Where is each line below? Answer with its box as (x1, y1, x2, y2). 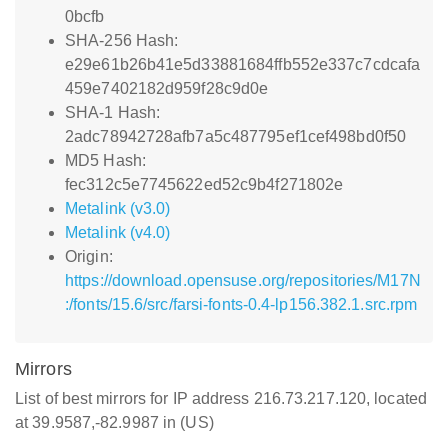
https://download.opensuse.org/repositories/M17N (65, 272, 421, 289)
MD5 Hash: (65, 152, 146, 169)
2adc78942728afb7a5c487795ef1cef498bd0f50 (65, 128, 407, 145)
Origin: (65, 248, 113, 265)
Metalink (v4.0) (65, 224, 171, 241)
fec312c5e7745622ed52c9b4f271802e (65, 176, 344, 193)
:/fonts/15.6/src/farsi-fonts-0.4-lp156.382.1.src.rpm (65, 296, 418, 313)
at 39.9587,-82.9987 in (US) (15, 414, 214, 431)
